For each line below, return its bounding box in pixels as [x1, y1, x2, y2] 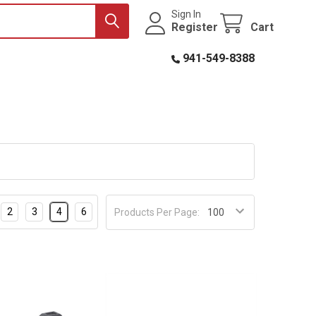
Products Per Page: [114, 206, 200, 218]
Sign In [171, 8, 202, 20]
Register [171, 20, 219, 34]
